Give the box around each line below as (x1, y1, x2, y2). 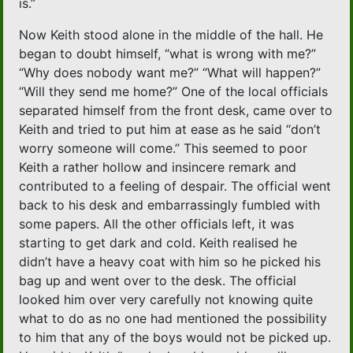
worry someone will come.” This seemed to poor (19, 140, 308, 157)
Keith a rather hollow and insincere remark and (19, 159, 297, 176)
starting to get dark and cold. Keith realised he (19, 235, 298, 251)
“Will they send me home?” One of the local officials (19, 84, 329, 100)
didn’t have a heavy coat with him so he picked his (19, 254, 321, 270)
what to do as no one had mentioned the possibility (19, 310, 328, 327)
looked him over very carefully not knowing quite (19, 292, 314, 308)
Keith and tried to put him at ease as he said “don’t (19, 121, 321, 138)
